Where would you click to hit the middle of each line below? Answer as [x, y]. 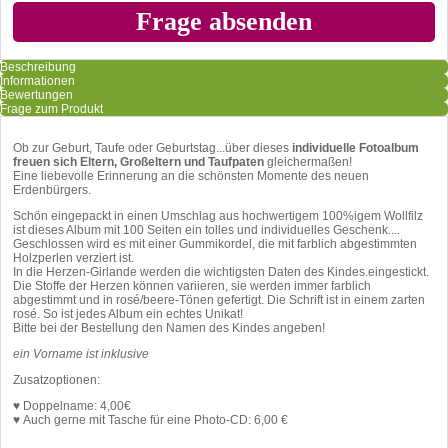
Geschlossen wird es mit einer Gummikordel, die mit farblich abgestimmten [215, 243]
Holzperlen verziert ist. [75, 257]
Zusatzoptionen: [56, 379]
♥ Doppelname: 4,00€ [72, 405]
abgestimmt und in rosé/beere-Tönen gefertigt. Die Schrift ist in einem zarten [219, 299]
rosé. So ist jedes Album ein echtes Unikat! [128, 313]
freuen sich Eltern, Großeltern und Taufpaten [138, 161]
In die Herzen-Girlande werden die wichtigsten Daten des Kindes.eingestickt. [221, 271]
